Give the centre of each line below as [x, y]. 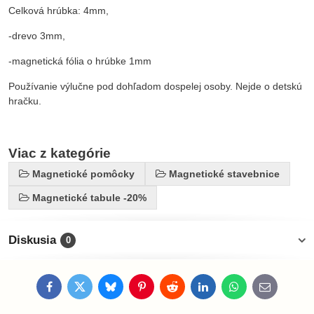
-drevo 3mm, [37, 36]
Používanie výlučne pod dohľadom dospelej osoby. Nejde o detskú [155, 86]
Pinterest [160, 291]
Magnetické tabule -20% [89, 198]
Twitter [94, 291]
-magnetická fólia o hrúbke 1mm [80, 61]
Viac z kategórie [60, 153]
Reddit [186, 291]
